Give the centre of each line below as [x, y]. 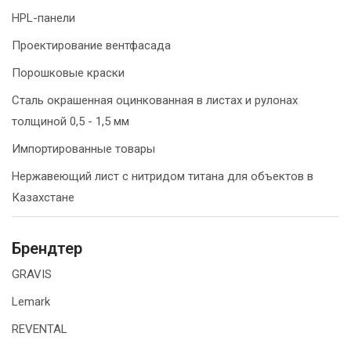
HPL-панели [43, 18]
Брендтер [47, 248]
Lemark [31, 302]
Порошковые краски [68, 73]
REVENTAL [40, 329]
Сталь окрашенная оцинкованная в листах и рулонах [155, 100]
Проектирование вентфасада [91, 45]
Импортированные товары [83, 149]
